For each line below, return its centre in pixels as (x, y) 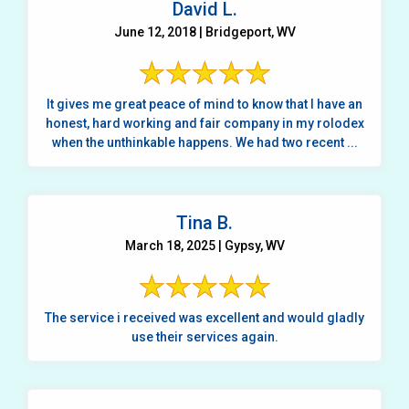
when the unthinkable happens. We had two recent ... (296, 142)
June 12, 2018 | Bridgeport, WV (204, 31)
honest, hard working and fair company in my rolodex (204, 123)
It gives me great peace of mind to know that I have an (204, 104)
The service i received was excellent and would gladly (204, 317)
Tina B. (204, 222)
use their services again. (204, 336)
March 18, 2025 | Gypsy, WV (204, 245)
